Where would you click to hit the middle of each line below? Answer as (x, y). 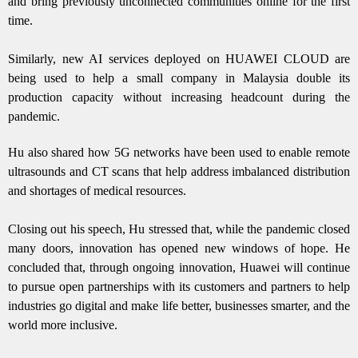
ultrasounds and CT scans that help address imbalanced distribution (179, 171)
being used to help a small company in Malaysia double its (179, 78)
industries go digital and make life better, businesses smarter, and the (179, 305)
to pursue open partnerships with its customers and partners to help (179, 286)
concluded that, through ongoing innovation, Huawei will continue (179, 267)
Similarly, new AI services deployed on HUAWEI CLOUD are (179, 58)
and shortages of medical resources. (97, 190)
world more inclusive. (63, 324)
